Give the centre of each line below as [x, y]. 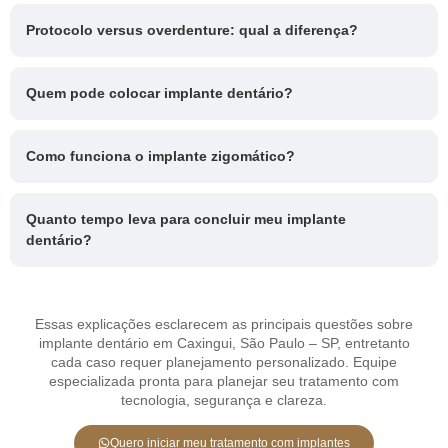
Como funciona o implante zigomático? [160, 156]
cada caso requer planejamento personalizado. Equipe [224, 362]
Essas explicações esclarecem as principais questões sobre [224, 324]
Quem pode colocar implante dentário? [159, 93]
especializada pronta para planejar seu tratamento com [224, 381]
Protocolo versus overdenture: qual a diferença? [192, 30]
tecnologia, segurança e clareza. [224, 400]
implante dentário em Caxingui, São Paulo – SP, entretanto [224, 343]
